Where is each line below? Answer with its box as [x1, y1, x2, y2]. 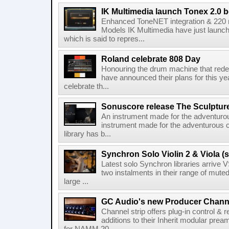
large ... [64, 177, 88, 186]
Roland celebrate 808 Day [101, 54, 200, 63]
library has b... [64, 130, 111, 138]
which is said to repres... [64, 35, 145, 43]
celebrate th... [64, 82, 109, 90]
